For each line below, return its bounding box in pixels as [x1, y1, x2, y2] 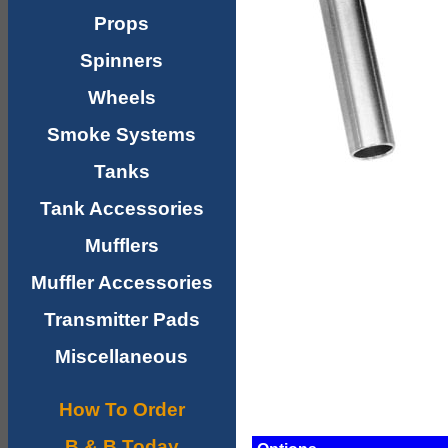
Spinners [80, 50, 164, 71]
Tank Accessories [40, 198, 204, 219]
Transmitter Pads [44, 309, 200, 330]
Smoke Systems [47, 124, 197, 145]
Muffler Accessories [31, 272, 213, 293]
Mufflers [85, 235, 159, 256]
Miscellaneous [55, 346, 189, 367]
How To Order [59, 399, 185, 420]
